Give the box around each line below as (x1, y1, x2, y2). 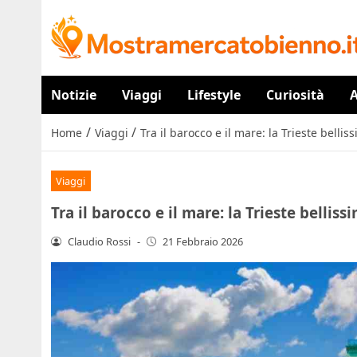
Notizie (51, 86, 96, 104)
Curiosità (266, 86, 324, 104)
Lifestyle (187, 86, 241, 104)
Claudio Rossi (67, 233, 131, 249)
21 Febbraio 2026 (163, 233, 244, 249)
